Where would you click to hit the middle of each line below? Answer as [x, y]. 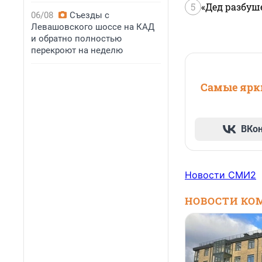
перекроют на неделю [77, 50]
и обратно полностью [76, 39]
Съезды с [89, 15]
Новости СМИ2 [220, 175]
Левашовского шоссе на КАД [93, 27]
